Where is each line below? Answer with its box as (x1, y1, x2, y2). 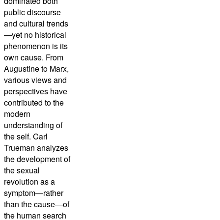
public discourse (4, 6, 61, 18)
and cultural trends (4, 18, 68, 29)
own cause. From (4, 52, 63, 63)
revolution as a (4, 176, 55, 188)
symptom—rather (4, 187, 63, 199)
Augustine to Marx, (4, 63, 69, 75)
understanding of (4, 119, 62, 131)
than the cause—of (4, 198, 69, 210)
